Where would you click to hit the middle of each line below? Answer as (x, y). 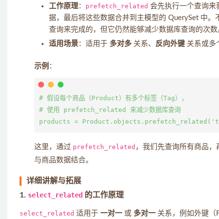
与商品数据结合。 (64, 160)
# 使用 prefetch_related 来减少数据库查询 (110, 110)
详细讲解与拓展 (54, 181)
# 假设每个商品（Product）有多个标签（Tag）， (113, 98)
